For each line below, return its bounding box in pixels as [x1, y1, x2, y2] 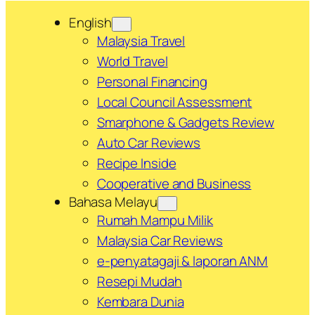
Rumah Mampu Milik [96, 211, 214, 230]
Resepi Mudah [96, 272, 182, 291]
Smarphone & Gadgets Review [96, 113, 275, 132]
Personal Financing [96, 72, 207, 91]
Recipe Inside [96, 154, 176, 173]
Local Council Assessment [96, 93, 252, 112]
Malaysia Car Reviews [96, 231, 223, 250]
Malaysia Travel [96, 32, 186, 51]
